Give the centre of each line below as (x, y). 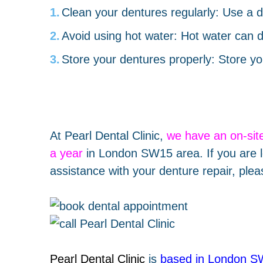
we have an (196, 135)
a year (66, 153)
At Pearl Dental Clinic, (108, 135)
